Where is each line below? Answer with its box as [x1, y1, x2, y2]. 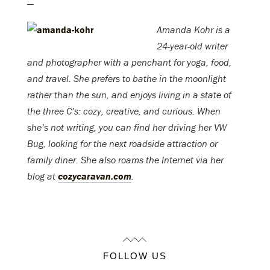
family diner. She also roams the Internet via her [27, 154, 224, 166]
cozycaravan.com [58, 170, 131, 183]
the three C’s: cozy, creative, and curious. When [27, 105, 221, 118]
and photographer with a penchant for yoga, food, [27, 56, 231, 69]
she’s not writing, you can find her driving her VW [27, 121, 227, 134]
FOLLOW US [103, 251, 167, 262]
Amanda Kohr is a [157, 24, 230, 36]
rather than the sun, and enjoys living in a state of [27, 89, 231, 101]
